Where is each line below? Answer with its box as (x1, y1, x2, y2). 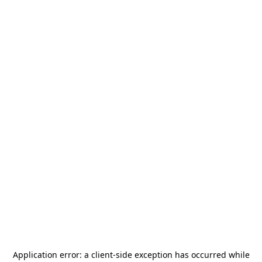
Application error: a (12, 249, 91, 260)
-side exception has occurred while (112, 249, 250, 260)
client (91, 249, 113, 260)
